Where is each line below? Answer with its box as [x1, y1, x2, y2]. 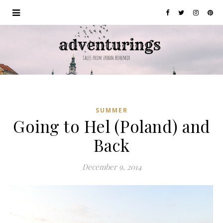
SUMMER [95, 106, 128, 114]
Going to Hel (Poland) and [13, 115, 210, 137]
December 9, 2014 [82, 162, 141, 172]
